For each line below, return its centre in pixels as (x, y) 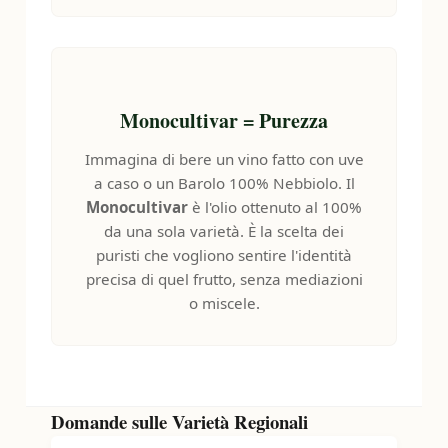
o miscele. (224, 303)
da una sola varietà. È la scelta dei (224, 231)
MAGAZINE (224, 48)
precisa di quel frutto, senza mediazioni (224, 279)
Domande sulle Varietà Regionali (180, 421)
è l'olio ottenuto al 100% (275, 207)
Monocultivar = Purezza (224, 120)
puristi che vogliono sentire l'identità (224, 255)
